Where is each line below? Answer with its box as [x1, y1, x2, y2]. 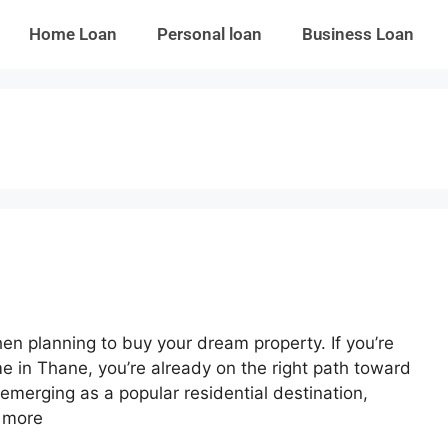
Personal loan [156, 24, 262, 44]
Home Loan [28, 24, 117, 44]
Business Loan [301, 24, 414, 44]
